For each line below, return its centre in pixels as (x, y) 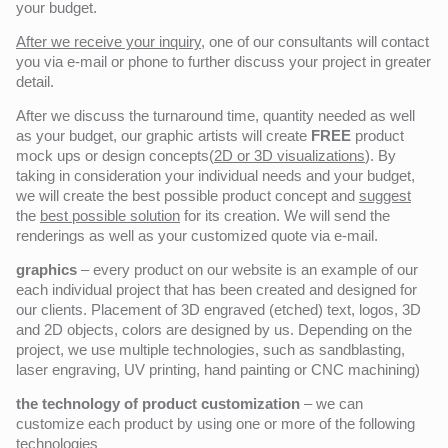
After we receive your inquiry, (110, 41)
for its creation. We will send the (285, 215)
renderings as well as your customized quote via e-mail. (197, 235)
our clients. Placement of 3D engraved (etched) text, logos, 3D (218, 309)
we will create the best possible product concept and (187, 195)
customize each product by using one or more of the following (215, 423)
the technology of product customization (158, 403)
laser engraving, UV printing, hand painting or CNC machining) (218, 369)
